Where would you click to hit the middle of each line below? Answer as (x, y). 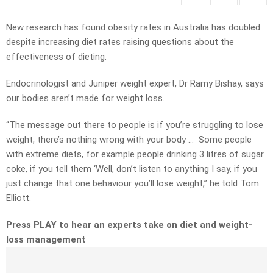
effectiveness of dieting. (56, 57)
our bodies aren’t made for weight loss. (85, 98)
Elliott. (19, 198)
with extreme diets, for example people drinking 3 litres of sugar (135, 154)
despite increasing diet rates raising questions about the (120, 42)
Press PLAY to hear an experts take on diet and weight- (129, 225)
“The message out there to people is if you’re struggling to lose (135, 125)
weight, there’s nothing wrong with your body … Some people (129, 140)
